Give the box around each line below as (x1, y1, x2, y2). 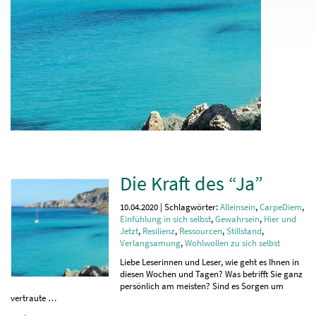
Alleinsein (220, 202, 255, 212)
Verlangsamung (120, 238, 181, 248)
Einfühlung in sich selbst (120, 214, 211, 224)
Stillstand (226, 226, 262, 236)
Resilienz (142, 226, 175, 236)
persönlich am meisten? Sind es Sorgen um (120, 281, 284, 291)
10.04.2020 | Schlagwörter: (120, 202, 220, 212)
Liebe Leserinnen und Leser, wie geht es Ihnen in (120, 257, 299, 267)
